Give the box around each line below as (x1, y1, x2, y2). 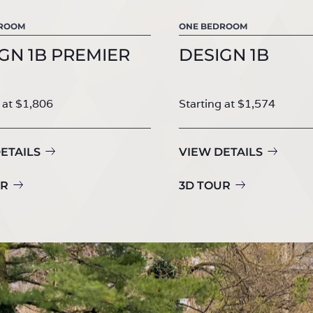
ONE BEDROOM (179, 20, 247, 31)
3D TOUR (179, 178, 231, 192)
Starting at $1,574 (179, 96, 275, 111)
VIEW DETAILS (179, 145, 263, 159)
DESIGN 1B (179, 44, 269, 65)
